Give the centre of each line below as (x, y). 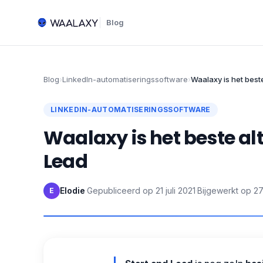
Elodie (73, 190)
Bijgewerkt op (224, 190)
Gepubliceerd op (120, 190)
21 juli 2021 (176, 190)
